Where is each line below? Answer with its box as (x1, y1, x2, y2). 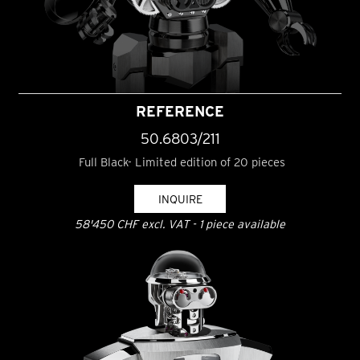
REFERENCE (136, 102, 224, 120)
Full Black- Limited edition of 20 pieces (75, 154, 285, 170)
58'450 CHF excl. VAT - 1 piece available (75, 217, 285, 231)
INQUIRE (157, 192, 202, 207)
